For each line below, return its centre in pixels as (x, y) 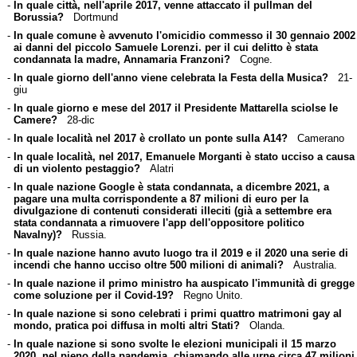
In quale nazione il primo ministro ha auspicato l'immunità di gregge (184, 283)
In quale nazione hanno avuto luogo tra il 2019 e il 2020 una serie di (180, 253)
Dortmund (90, 17)
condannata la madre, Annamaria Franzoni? (122, 59)
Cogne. (251, 59)
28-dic (76, 120)
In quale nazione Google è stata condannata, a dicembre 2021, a (171, 186)
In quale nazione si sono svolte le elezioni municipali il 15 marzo (175, 343)
